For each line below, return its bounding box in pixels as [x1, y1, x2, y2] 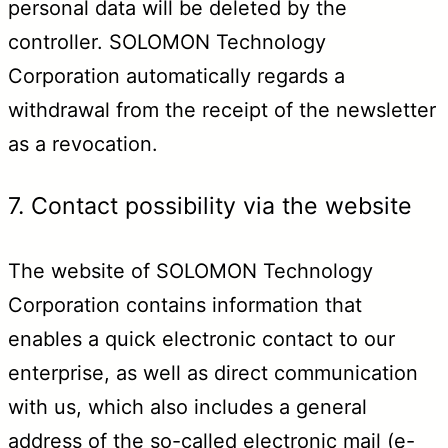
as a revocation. [8, 131, 158, 156]
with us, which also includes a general [8, 395, 367, 420]
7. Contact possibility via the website [8, 192, 412, 221]
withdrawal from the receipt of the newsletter [8, 97, 436, 122]
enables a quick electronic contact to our [8, 327, 395, 352]
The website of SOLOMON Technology [8, 259, 373, 284]
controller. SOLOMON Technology [8, 29, 326, 54]
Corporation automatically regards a [8, 63, 345, 88]
